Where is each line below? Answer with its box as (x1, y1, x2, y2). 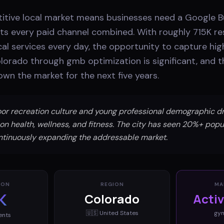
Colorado (84, 190, 139, 207)
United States (99, 208, 138, 217)
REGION (100, 180, 124, 187)
